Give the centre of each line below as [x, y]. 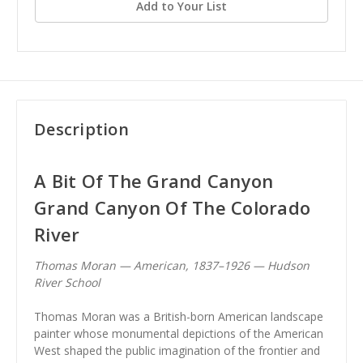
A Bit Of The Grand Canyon [154, 181]
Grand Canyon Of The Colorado [172, 207]
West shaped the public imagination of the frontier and [177, 350]
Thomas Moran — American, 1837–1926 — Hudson [172, 265]
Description [81, 130]
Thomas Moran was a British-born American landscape [179, 316]
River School [67, 282]
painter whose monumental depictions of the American [179, 333]
